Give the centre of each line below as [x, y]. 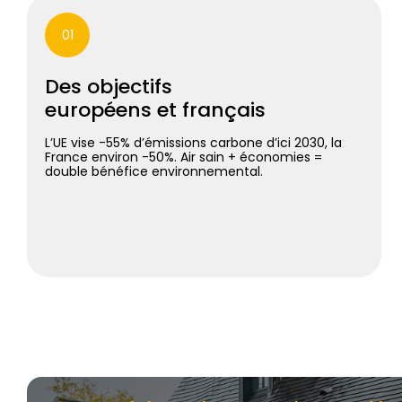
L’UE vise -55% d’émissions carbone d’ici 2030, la [193, 143]
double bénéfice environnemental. [154, 171]
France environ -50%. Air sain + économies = [184, 157]
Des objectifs [109, 87]
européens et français [155, 110]
